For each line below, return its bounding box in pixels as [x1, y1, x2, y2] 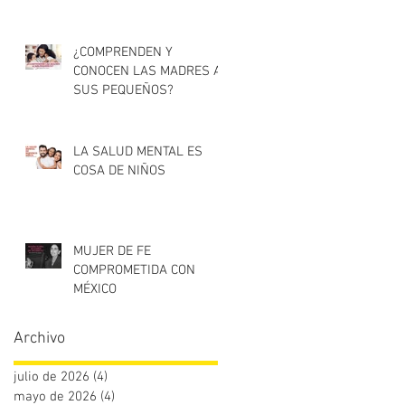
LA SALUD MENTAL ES [73, 144, 202, 160]
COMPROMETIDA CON [73, 262, 195, 278]
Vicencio [73, 319, 122, 335]
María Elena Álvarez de [73, 300, 223, 316]
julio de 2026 [14, 369, 89, 385]
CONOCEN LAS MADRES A [73, 63, 221, 80]
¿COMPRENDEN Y [73, 44, 173, 61]
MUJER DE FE [73, 243, 151, 259]
